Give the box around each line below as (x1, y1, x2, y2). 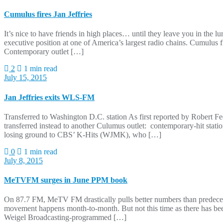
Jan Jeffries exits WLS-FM (4, 93, 95, 102)
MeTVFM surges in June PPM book (4, 176, 127, 185)
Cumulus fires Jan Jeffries (4, 10, 92, 19)
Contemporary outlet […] (4, 47, 84, 56)
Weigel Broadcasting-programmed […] (4, 213, 126, 222)
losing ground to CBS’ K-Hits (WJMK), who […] (4, 130, 161, 139)
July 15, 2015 (4, 73, 47, 82)
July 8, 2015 (4, 156, 43, 165)
